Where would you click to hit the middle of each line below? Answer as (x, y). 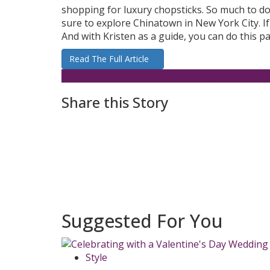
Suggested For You (142, 221)
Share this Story (115, 102)
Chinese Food (141, 76)
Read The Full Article (113, 58)
